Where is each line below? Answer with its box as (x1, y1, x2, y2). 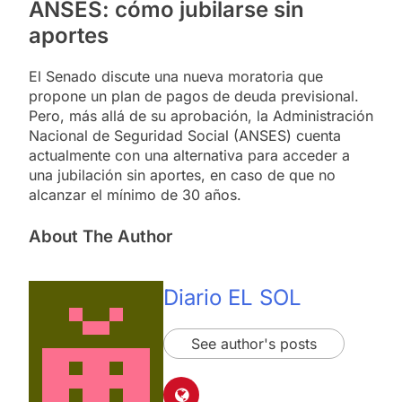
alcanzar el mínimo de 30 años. (29, 185, 246, 204)
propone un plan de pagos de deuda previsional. (29, 86, 359, 105)
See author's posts (191, 334, 317, 353)
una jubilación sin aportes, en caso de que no (29, 165, 336, 184)
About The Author (29, 225, 172, 247)
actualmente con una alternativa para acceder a (29, 145, 350, 164)
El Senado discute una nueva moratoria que (29, 66, 323, 85)
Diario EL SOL (163, 284, 301, 310)
